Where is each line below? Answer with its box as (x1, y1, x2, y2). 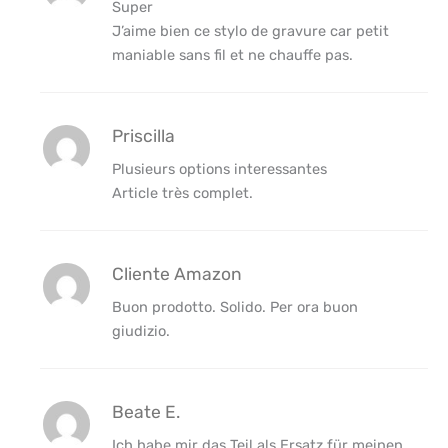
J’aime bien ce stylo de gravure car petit (111, 22, 389, 41)
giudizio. (111, 322, 170, 341)
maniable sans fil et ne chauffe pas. (111, 46, 353, 65)
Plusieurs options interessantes (111, 160, 327, 179)
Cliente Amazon (111, 264, 242, 285)
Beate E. (111, 402, 180, 423)
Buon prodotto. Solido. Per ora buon (111, 298, 358, 317)
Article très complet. (111, 184, 253, 203)
